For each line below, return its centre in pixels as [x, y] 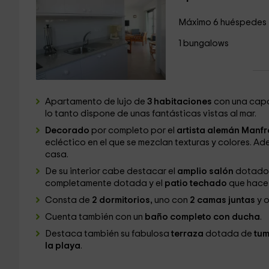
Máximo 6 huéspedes [222, 23]
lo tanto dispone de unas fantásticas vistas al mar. [150, 114]
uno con [171, 200]
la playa [62, 246]
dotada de [229, 234]
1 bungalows [203, 44]
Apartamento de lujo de [96, 102]
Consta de [68, 200]
